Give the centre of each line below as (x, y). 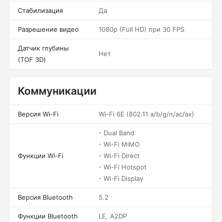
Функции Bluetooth (48, 216)
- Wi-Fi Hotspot (123, 167)
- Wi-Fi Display (121, 178)
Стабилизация (40, 10)
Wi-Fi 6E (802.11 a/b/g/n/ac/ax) (146, 114)
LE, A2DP (113, 216)
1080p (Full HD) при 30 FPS (141, 29)
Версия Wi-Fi (38, 114)
